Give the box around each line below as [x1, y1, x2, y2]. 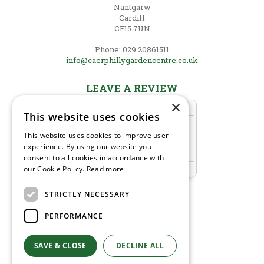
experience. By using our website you [24, 141, 151, 151]
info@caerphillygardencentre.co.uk [66, 55, 198, 66]
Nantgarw [113, 2, 151, 13]
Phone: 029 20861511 [95, 44, 169, 55]
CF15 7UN [114, 23, 150, 34]
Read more [86, 164, 124, 174]
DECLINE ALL [115, 240, 164, 250]
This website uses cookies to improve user [24, 130, 169, 140]
